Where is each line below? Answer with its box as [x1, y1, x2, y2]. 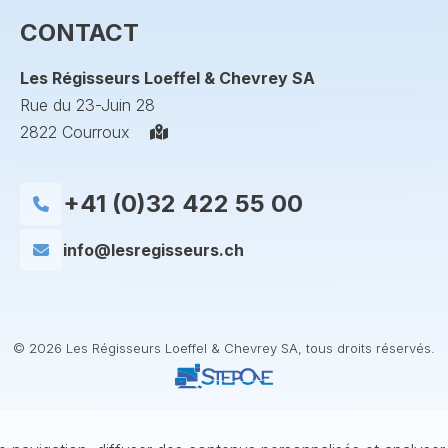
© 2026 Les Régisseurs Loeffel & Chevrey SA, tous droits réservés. [13, 340, 435, 356]
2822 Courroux [19, 122, 150, 142]
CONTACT [19, 18, 139, 47]
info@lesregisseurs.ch [62, 240, 244, 260]
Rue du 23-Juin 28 [19, 95, 155, 115]
